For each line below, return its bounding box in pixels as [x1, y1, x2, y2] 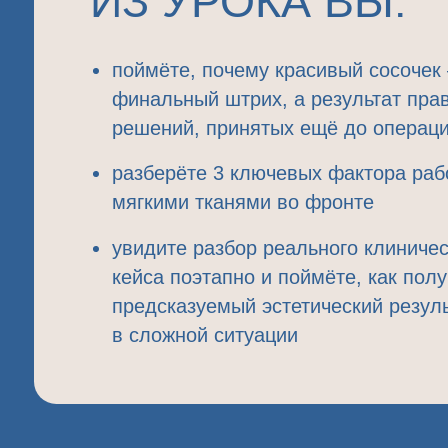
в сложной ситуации [99, 97, 267, 117]
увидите [99, 19, 173, 40]
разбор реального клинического [172, 19, 435, 40]
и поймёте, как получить [227, 45, 435, 66]
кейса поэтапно [99, 45, 228, 66]
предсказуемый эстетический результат [99, 71, 428, 91]
